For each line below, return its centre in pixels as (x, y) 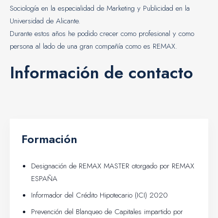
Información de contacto (101, 73)
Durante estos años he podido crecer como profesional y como (102, 33)
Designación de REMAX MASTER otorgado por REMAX (113, 166)
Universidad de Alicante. (45, 21)
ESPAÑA (44, 178)
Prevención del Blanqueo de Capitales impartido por (107, 211)
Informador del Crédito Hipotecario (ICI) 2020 (100, 195)
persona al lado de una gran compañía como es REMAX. (93, 46)
